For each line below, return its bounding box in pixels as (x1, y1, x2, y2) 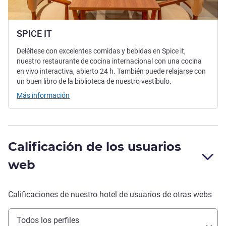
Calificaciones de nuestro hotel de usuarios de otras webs (8, 189, 212, 199)
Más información (17, 91, 70, 99)
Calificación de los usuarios (8, 139, 181, 154)
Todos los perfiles (17, 215, 79, 225)
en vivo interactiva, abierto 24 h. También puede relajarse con (17, 67, 206, 75)
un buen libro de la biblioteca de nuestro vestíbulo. (17, 77, 172, 85)
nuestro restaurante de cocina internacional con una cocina (17, 56, 202, 65)
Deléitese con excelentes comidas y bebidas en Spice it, (17, 46, 186, 55)
